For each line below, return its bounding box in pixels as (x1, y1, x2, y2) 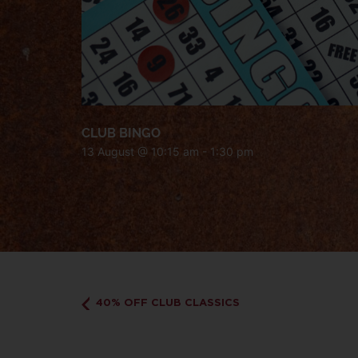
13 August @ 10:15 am (82, 145, 199, 159)
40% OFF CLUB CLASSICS (92, 296, 240, 309)
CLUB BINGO (82, 125, 161, 141)
